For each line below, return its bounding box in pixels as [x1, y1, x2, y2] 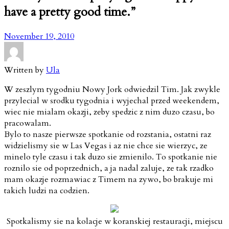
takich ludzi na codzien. [4, 185, 89, 196]
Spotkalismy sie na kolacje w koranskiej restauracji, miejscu [6, 215, 223, 227]
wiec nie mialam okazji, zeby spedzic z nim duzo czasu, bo [4, 106, 215, 118]
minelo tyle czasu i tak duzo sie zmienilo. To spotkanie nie [4, 151, 217, 163]
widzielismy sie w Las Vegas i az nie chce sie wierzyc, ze [4, 140, 208, 151]
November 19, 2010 [4, 30, 74, 42]
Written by [4, 64, 44, 76]
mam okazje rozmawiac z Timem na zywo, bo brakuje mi [4, 173, 213, 185]
